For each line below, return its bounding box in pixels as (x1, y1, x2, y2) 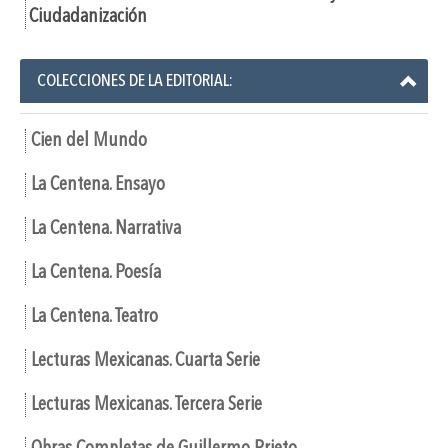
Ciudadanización (29, 6, 147, 27)
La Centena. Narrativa (31, 218, 181, 239)
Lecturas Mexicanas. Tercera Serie (31, 394, 262, 415)
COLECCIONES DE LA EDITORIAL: (37, 71, 233, 90)
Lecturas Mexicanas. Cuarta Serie (31, 350, 260, 371)
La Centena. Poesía (31, 262, 161, 283)
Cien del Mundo (31, 130, 147, 151)
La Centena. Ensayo (31, 174, 165, 195)
